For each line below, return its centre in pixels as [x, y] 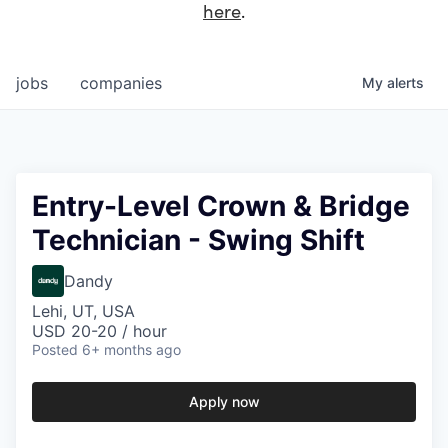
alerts [405, 83]
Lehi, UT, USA [83, 311]
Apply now [224, 402]
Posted [55, 350]
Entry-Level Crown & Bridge [221, 206]
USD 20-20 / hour [99, 331]
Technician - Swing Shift [198, 240]
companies [121, 83]
